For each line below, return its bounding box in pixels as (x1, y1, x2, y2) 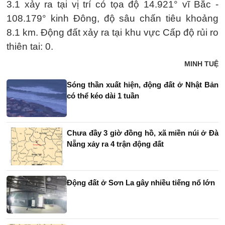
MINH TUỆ (184, 60, 218, 68)
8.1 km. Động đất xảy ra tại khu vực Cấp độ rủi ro (7, 27, 218, 38)
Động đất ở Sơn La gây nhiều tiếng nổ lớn (67, 178, 215, 187)
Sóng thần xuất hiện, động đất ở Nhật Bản (67, 80, 218, 89)
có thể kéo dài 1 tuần (67, 91, 139, 100)
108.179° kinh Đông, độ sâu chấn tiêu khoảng (7, 13, 218, 24)
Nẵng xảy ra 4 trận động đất (67, 140, 164, 149)
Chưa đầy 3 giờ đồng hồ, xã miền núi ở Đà (67, 129, 218, 138)
